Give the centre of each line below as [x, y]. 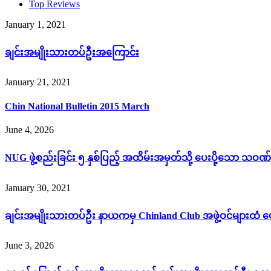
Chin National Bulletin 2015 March [77, 106]
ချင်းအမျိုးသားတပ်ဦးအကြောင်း [72, 53]
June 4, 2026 [29, 129]
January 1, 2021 [35, 24]
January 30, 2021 [38, 188]
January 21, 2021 [38, 82]
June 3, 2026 [29, 246]
